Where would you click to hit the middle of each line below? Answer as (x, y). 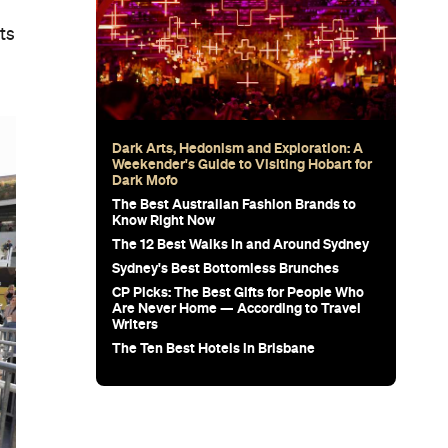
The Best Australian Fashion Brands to (234, 203)
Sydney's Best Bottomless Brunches (225, 267)
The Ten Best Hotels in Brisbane (213, 347)
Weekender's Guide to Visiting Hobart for (242, 163)
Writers (135, 323)
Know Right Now (163, 219)
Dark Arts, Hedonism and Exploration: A (237, 147)
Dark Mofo (145, 179)
